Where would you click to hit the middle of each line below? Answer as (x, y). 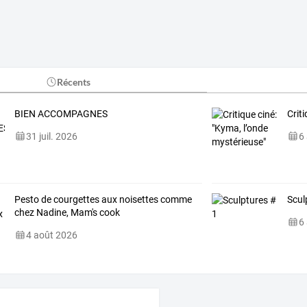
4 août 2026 (51, 235)
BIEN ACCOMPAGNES (61, 113)
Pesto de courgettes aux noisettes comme (103, 199)
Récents (74, 82)
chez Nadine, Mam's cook (67, 212)
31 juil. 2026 (51, 136)
